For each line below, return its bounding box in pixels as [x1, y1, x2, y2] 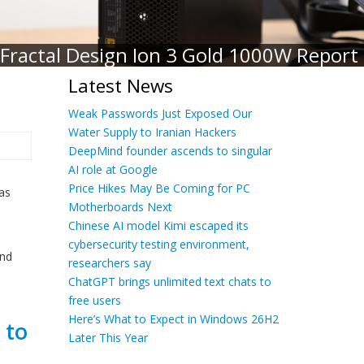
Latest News [67, 73, 173, 98]
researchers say [67, 255, 151, 271]
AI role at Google [67, 162, 158, 177]
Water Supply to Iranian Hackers [67, 124, 236, 140]
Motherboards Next [67, 199, 172, 214]
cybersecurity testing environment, [67, 236, 249, 252]
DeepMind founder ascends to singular [67, 143, 272, 158]
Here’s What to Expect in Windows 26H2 [67, 311, 279, 327]
